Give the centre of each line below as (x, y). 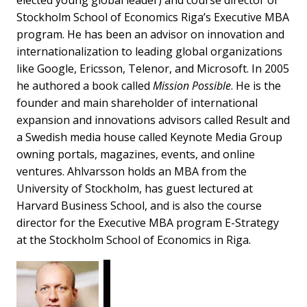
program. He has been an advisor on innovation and (150, 34)
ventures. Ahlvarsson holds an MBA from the (132, 171)
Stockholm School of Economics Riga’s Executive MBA (153, 17)
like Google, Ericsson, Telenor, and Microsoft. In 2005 (153, 68)
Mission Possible (192, 85)
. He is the (256, 85)
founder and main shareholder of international (137, 102)
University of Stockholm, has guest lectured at (135, 188)
